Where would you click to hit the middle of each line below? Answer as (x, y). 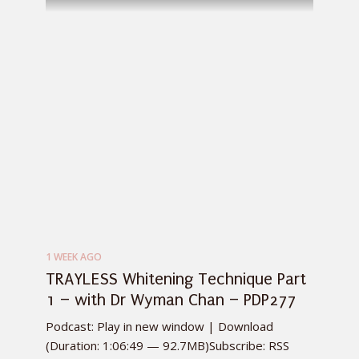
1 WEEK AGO (74, 257)
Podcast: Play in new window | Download (159, 327)
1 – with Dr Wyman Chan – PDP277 (171, 300)
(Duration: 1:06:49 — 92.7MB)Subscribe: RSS (167, 346)
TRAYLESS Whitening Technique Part (176, 279)
